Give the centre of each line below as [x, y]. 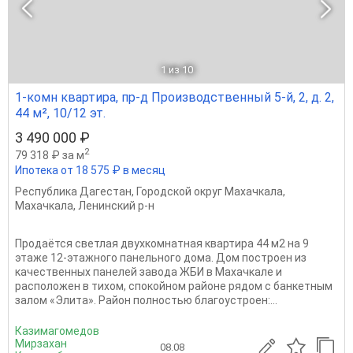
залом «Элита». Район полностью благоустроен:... [146, 301]
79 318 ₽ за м [50, 155]
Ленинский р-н [116, 206]
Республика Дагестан [73, 192]
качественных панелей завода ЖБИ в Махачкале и [149, 272]
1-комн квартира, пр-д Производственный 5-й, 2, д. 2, [175, 97]
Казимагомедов [57, 331]
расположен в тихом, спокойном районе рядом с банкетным [174, 286]
